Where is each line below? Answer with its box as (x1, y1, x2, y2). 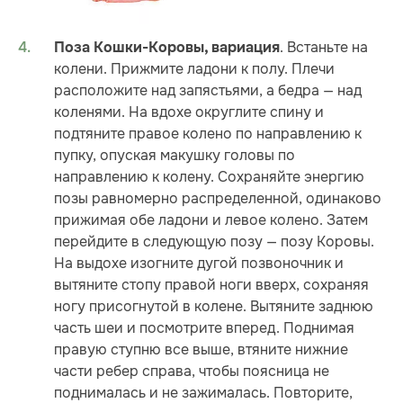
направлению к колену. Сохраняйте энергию (54, 166, 364, 186)
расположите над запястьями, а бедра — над (54, 80, 362, 100)
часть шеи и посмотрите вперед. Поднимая (54, 318, 354, 337)
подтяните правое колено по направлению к (54, 123, 362, 143)
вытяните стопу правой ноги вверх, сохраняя (54, 274, 369, 294)
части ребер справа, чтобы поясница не (54, 361, 329, 381)
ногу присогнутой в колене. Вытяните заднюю (54, 296, 373, 316)
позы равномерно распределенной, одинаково (54, 188, 381, 208)
